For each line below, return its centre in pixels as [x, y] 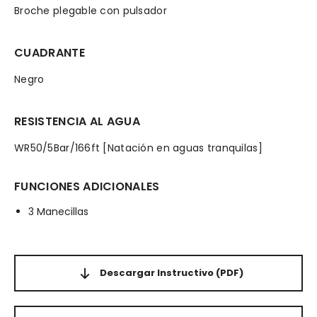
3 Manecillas [58, 212]
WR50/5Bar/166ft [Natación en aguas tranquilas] [138, 148]
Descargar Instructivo [157, 273]
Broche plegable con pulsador [91, 11]
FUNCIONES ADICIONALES [87, 186]
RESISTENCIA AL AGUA [77, 121]
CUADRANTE [50, 53]
